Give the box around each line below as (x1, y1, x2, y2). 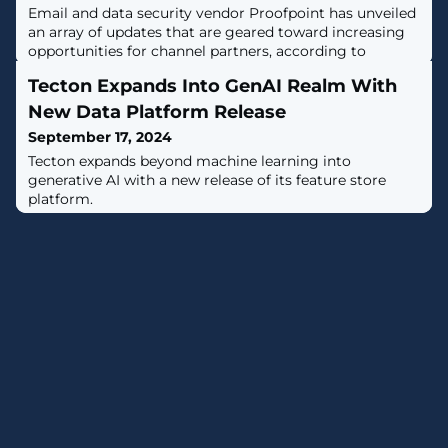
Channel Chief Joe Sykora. (28, 61, 207, 79)
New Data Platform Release (28, 101, 286, 123)
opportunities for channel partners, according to (28, 42, 366, 60)
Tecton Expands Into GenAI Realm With (28, 75, 397, 97)
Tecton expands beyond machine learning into (28, 152, 351, 170)
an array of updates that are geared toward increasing (28, 23, 405, 41)
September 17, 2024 (28, 128, 172, 146)
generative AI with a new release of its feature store (28, 171, 386, 189)
